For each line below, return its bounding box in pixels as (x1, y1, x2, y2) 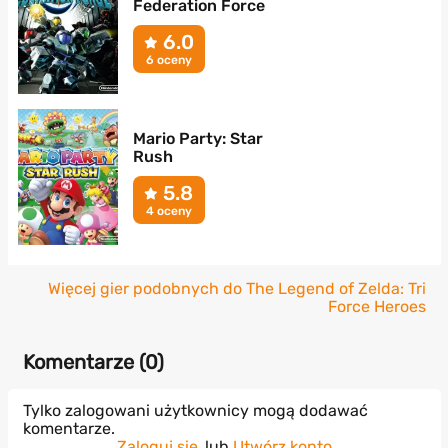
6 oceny (145, 53, 192, 68)
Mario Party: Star (132, 129, 263, 149)
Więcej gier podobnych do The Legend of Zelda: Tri (47, 279, 426, 299)
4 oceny (145, 204, 192, 219)
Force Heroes (327, 297, 426, 317)
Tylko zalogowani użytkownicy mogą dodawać (22, 401, 368, 421)
